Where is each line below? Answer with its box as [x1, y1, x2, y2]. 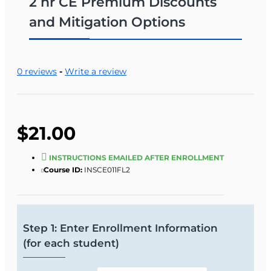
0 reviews [17, 65, 57, 77]
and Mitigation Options [29, 13, 185, 30]
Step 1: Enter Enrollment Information [23, 221, 218, 234]
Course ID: [44, 165, 82, 174]
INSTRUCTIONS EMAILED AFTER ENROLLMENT [49, 152, 224, 162]
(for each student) [23, 237, 119, 249]
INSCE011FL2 [84, 165, 130, 174]
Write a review [65, 65, 126, 77]
